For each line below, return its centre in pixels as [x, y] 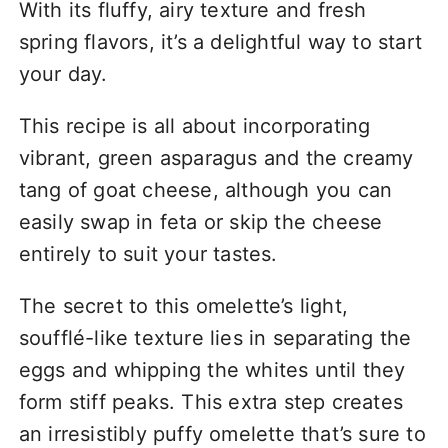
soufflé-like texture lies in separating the [215, 337]
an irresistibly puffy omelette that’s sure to [222, 433]
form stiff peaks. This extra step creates [210, 401]
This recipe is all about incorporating [194, 125]
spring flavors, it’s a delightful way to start [220, 41]
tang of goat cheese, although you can [205, 189]
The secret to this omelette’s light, [183, 305]
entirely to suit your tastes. [148, 253]
